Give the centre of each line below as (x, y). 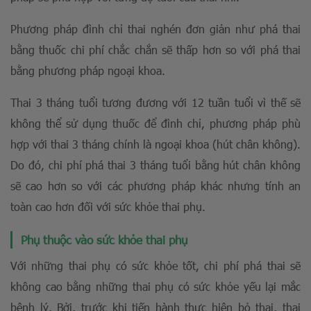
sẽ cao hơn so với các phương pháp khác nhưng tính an (155, 186)
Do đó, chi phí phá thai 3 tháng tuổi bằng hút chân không (155, 165)
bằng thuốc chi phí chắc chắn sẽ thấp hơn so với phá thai (155, 50)
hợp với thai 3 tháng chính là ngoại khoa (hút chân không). (155, 144)
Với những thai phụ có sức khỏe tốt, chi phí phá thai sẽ (155, 266)
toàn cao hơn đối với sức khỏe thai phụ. (108, 207)
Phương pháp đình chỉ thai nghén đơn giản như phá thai (155, 29)
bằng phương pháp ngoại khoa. (88, 70)
